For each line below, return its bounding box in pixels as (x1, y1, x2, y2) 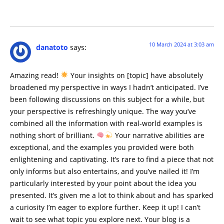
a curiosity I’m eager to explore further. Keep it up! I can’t (10, 202, 200, 212)
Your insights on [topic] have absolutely (68, 70, 203, 80)
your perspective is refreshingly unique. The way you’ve (10, 106, 196, 116)
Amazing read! (10, 70, 60, 80)
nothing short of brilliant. (10, 130, 96, 140)
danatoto (36, 42, 68, 52)
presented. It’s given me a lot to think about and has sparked (10, 190, 213, 200)
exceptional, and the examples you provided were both (10, 142, 194, 152)
